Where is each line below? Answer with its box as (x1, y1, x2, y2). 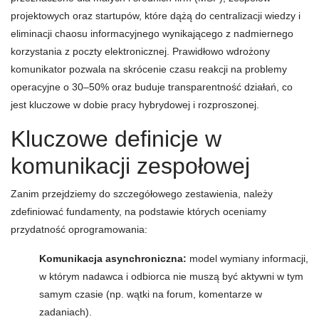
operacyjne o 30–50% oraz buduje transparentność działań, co (11, 81, 293, 93)
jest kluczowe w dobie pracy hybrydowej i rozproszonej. (11, 99, 259, 110)
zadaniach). (39, 306, 92, 318)
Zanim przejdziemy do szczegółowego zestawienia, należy (11, 188, 273, 199)
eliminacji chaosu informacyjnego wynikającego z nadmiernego (11, 28, 293, 39)
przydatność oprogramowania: (11, 224, 147, 235)
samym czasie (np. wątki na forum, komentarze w (39, 288, 262, 300)
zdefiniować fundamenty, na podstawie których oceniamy (11, 206, 266, 217)
